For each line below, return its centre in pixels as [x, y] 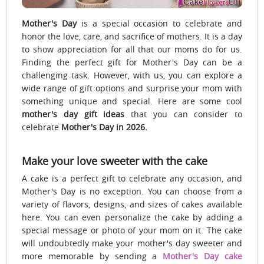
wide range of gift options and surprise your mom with [132, 88]
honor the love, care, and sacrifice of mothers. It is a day [132, 37]
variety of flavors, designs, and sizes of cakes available [132, 204]
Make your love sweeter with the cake [115, 161]
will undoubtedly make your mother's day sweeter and [132, 243]
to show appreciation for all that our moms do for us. [132, 49]
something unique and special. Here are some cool [132, 101]
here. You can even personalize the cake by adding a [132, 217]
